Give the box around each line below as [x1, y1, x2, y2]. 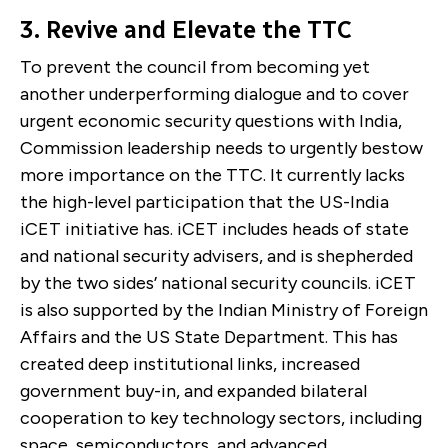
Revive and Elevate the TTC [46, 14, 352, 44]
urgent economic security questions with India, [20, 109, 402, 132]
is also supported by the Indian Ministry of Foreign [20, 298, 428, 321]
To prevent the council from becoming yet [20, 55, 370, 78]
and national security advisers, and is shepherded [20, 244, 413, 267]
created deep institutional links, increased [20, 352, 360, 375]
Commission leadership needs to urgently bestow [20, 136, 423, 159]
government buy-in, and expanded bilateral [20, 379, 367, 402]
